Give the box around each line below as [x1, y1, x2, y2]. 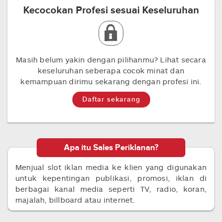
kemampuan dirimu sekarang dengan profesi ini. [20, 77, 202, 86]
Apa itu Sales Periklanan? [63, 143, 159, 153]
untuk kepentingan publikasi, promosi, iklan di [15, 173, 207, 182]
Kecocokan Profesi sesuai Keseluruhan [23, 4, 199, 16]
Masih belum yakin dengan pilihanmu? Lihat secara [16, 55, 206, 64]
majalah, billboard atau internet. [15, 195, 135, 204]
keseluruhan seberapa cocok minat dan [37, 66, 185, 75]
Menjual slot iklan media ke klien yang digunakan [15, 163, 207, 171]
